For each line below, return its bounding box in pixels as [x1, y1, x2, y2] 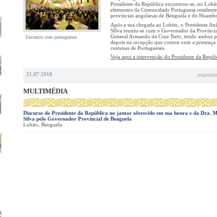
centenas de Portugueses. [110, 45, 166, 51]
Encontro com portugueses [26, 34, 77, 40]
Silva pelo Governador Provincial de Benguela [23, 116, 132, 122]
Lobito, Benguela [23, 122, 62, 128]
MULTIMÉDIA [23, 88, 68, 95]
